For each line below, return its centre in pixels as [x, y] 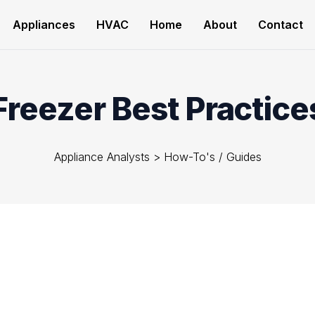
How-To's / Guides [212, 157]
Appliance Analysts [102, 157]
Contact [280, 25]
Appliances [44, 25]
